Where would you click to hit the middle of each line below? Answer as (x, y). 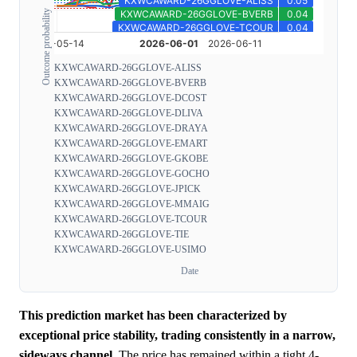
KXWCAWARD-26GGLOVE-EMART (131, 144)
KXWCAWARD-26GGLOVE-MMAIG (132, 204)
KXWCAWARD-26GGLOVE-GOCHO (132, 174)
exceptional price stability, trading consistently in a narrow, (177, 335)
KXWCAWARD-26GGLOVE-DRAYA (131, 129)
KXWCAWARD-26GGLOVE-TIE (122, 235)
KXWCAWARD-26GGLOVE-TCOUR (131, 220)
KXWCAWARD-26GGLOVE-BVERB (130, 83)
